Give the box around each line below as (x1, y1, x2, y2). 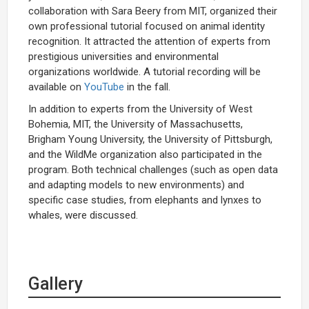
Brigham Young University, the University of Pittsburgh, (28, 132, 272, 146)
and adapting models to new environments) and (28, 178, 244, 191)
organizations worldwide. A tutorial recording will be (28, 65, 261, 78)
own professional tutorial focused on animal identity (28, 19, 265, 32)
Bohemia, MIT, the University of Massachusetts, (28, 117, 243, 130)
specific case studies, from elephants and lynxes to (28, 193, 261, 206)
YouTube (84, 80, 124, 93)
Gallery (28, 273, 83, 294)
